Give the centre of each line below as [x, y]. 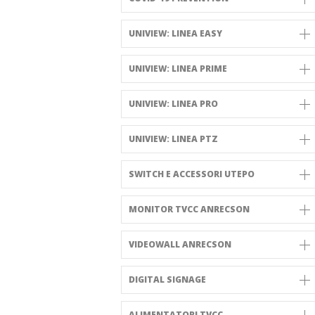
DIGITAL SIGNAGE [167, 279]
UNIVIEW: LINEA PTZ [173, 139]
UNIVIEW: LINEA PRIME [178, 69]
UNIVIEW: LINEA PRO [173, 104]
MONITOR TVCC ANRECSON [189, 209]
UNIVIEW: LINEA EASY [175, 33]
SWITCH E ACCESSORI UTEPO [192, 174]
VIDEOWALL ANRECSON [180, 244]
